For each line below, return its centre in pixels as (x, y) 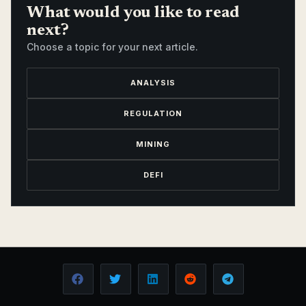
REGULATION (153, 113)
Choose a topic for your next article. (112, 47)
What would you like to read (133, 13)
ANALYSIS (153, 82)
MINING (153, 144)
